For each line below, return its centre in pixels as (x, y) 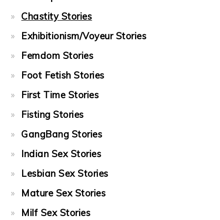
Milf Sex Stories (56, 212)
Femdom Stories (57, 55)
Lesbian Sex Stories (65, 173)
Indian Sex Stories (61, 153)
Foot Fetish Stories (63, 75)
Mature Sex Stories (64, 193)
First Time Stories (60, 95)
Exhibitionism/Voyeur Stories (84, 36)
